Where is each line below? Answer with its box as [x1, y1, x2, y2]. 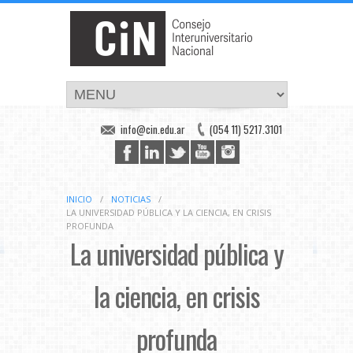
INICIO [66, 193, 92, 205]
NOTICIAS [111, 193, 150, 205]
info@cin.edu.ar [121, 121, 185, 137]
